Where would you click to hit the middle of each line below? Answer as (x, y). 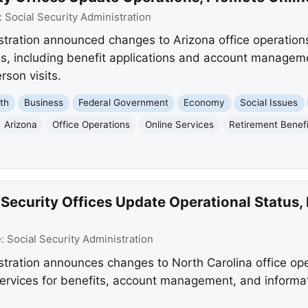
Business (44, 103)
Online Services (180, 124)
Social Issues (269, 103)
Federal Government (124, 103)
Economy (205, 103)
